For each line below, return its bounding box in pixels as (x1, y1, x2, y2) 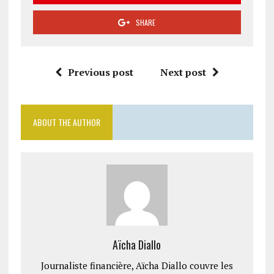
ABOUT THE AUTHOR (32, 116, 100, 129)
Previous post (67, 65, 133, 80)
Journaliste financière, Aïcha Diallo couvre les (40, 259, 233, 272)
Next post (160, 65, 206, 80)
